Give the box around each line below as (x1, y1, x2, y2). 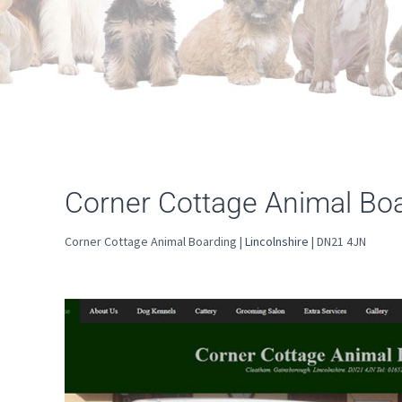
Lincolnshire (245, 232, 309, 249)
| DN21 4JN (309, 232, 366, 249)
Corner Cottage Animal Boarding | (65, 232, 245, 249)
